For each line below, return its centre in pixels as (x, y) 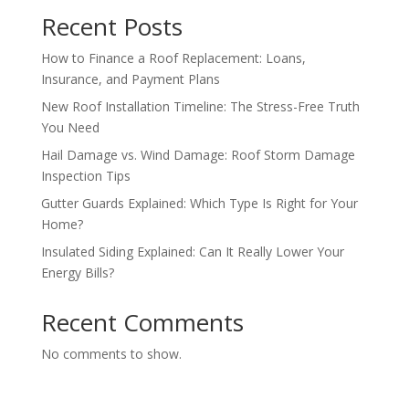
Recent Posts (111, 27)
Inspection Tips (85, 176)
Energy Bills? (77, 273)
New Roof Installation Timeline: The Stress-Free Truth (200, 107)
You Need (70, 128)
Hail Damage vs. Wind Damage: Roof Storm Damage (198, 155)
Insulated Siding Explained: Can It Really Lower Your (192, 252)
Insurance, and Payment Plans (130, 79)
